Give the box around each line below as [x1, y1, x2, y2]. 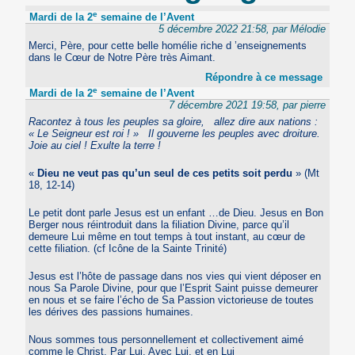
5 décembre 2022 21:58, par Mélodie [158, 22, 326, 35]
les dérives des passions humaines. [29, 305, 194, 318]
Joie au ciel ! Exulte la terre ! [29, 139, 162, 151]
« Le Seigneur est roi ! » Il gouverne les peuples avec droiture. [29, 127, 321, 139]
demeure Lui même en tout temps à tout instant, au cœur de [29, 230, 306, 242]
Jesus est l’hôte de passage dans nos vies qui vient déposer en [29, 269, 322, 282]
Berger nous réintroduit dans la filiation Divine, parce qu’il [29, 218, 290, 231]
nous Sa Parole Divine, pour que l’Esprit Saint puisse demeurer [29, 281, 319, 294]
